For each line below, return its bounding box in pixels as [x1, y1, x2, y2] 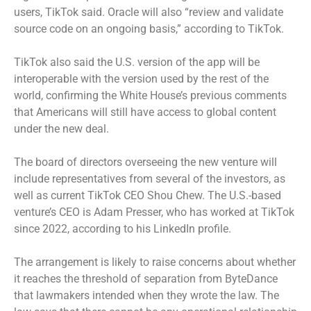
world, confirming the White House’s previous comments [14, 88, 287, 102]
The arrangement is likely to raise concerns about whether [14, 255, 296, 269]
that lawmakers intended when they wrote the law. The [14, 288, 279, 302]
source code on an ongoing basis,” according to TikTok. [14, 22, 287, 35]
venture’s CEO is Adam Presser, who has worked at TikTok [14, 205, 294, 219]
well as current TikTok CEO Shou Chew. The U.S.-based [14, 188, 281, 202]
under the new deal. [14, 121, 112, 135]
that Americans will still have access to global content [14, 105, 276, 119]
